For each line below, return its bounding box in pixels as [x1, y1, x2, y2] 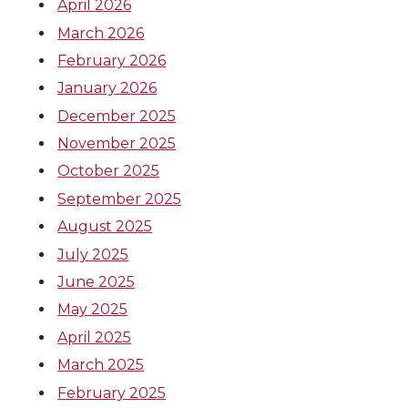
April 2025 [57, 328, 132, 346]
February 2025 [57, 383, 167, 402]
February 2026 [57, 51, 167, 69]
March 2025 [57, 356, 145, 374]
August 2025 [57, 218, 153, 236]
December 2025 [57, 107, 177, 125]
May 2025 [57, 301, 128, 319]
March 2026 [57, 24, 145, 42]
